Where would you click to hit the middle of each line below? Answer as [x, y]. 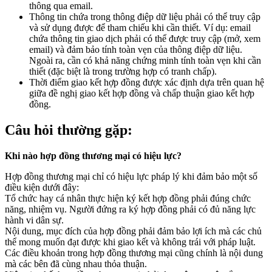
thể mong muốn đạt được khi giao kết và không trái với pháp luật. [130, 242]
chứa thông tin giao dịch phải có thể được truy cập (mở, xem [145, 39]
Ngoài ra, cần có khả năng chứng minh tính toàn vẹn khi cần [145, 61]
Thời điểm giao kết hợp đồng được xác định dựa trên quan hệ [147, 83]
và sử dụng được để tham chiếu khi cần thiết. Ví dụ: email [140, 28]
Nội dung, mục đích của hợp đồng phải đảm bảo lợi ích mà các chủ [133, 231]
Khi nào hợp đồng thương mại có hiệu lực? [93, 156]
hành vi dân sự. [34, 220]
